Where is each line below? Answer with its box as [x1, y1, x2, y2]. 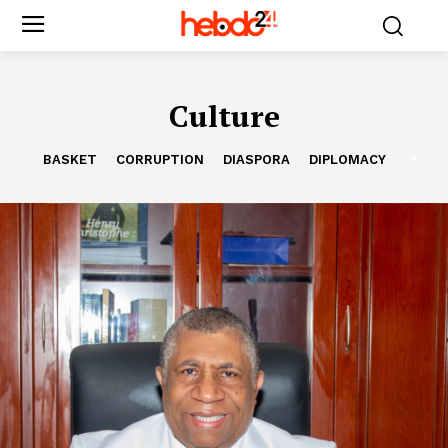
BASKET [43, 151, 97, 167]
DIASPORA [223, 151, 290, 167]
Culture [168, 95, 280, 136]
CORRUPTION [116, 151, 204, 167]
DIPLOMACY [309, 151, 386, 167]
